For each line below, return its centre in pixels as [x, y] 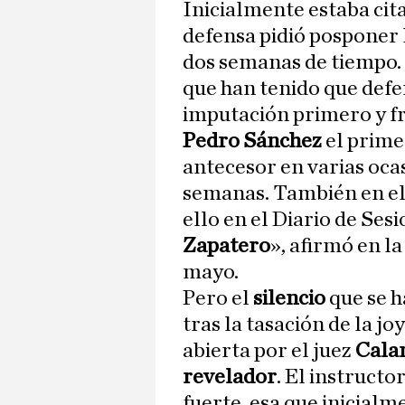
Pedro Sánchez [252, 141]
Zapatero [226, 246]
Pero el [218, 299]
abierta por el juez [269, 351]
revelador [230, 377]
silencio [291, 299]
